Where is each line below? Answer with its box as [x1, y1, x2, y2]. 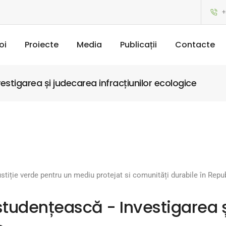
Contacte [175, 39, 215, 50]
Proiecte [25, 39, 59, 50]
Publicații [120, 39, 157, 50]
